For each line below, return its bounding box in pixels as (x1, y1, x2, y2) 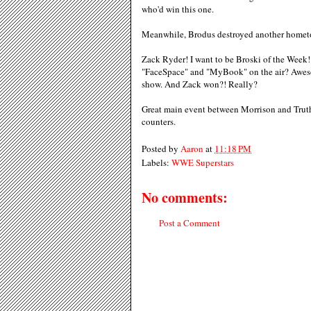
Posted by (142, 142, 180, 155)
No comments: (142, 187, 228, 208)
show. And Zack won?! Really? (142, 78, 258, 90)
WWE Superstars (171, 155, 234, 169)
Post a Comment (159, 216, 220, 229)
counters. (142, 115, 176, 128)
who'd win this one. (142, 3, 214, 15)
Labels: (142, 155, 171, 169)
